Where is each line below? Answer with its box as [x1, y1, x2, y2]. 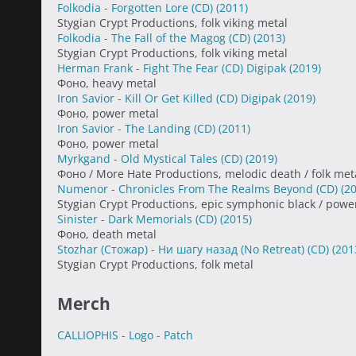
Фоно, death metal [57, 226, 157, 242]
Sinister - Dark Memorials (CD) [57, 211, 220, 226]
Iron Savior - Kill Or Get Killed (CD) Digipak [57, 91, 284, 106]
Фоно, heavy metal [57, 75, 157, 91]
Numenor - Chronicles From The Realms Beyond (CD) [57, 181, 341, 196]
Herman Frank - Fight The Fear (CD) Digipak [57, 60, 289, 75]
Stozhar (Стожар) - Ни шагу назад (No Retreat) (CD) [57, 242, 332, 257]
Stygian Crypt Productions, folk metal [57, 257, 253, 272]
